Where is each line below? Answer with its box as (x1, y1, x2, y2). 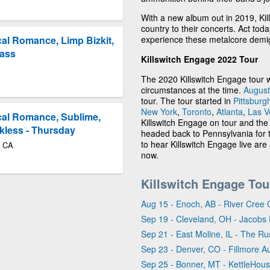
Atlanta (216, 105, 243, 118)
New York (141, 105, 177, 118)
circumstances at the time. (141, 83, 243, 96)
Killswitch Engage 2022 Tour (141, 52, 258, 65)
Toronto (182, 105, 212, 118)
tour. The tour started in (141, 94, 233, 107)
